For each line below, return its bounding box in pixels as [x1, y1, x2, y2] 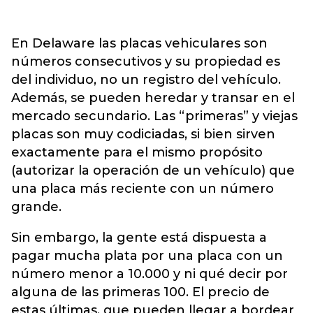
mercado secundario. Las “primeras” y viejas [11, 108, 298, 124]
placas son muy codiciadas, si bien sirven [11, 126, 275, 142]
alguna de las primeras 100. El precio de [11, 284, 270, 300]
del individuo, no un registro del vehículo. [11, 71, 281, 87]
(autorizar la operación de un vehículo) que [11, 162, 295, 178]
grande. [11, 198, 61, 214]
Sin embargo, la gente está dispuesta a [11, 229, 267, 245]
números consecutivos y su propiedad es [11, 53, 280, 69]
